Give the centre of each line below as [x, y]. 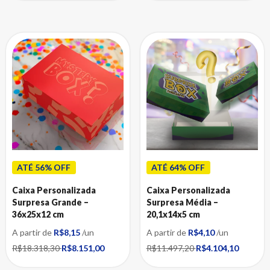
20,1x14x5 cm [173, 215]
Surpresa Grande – [50, 202]
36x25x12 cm [38, 215]
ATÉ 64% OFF [178, 168]
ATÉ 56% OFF [44, 168]
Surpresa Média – [182, 202]
